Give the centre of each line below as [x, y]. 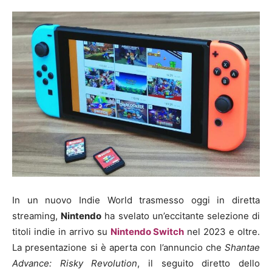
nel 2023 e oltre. [222, 232]
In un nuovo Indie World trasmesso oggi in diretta [136, 200]
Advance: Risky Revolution [75, 263]
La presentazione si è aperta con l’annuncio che [118, 248]
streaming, [37, 216]
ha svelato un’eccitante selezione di [181, 216]
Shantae [242, 248]
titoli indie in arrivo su [61, 232]
